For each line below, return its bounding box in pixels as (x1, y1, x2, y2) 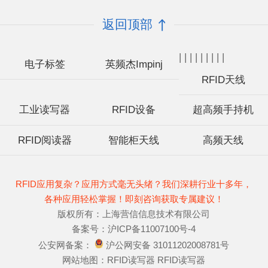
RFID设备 (112, 104, 156, 116)
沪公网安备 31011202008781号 (103, 239, 230, 250)
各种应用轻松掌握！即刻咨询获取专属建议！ (44, 193, 224, 204)
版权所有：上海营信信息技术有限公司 (57, 208, 211, 219)
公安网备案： (38, 239, 95, 250)
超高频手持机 (193, 104, 254, 116)
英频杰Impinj (105, 58, 163, 70)
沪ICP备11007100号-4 (108, 223, 196, 234)
